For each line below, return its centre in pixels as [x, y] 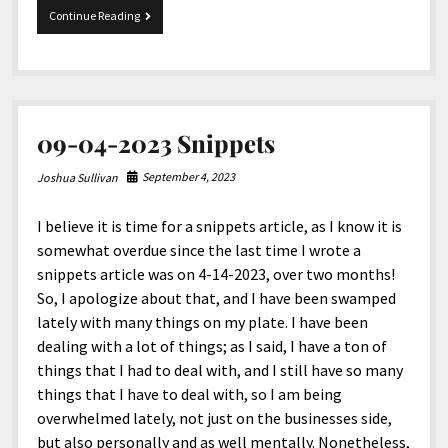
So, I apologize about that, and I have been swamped [216, 298]
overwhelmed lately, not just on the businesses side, [214, 418]
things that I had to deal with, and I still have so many [219, 370]
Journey [159, 51]
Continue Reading [94, 16]
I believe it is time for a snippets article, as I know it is [219, 226]
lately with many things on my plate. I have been [202, 322]
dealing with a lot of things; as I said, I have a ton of [211, 346]
